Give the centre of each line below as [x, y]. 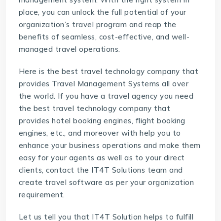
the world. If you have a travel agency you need [106, 96]
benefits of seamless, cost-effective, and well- [104, 37]
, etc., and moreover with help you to [114, 133]
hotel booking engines [92, 121]
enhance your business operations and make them [110, 146]
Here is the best [48, 72]
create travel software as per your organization [106, 183]
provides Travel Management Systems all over [104, 84]
